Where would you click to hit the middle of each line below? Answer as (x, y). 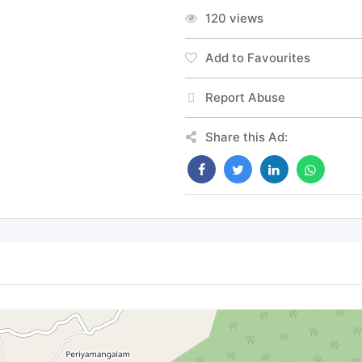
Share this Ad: (246, 137)
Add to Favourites (257, 58)
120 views (234, 18)
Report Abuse (245, 97)
